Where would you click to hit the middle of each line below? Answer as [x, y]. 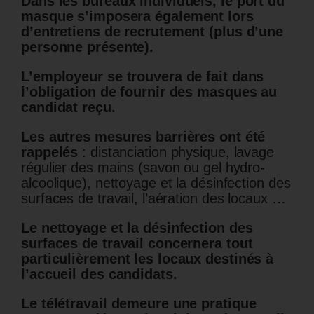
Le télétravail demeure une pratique [139, 303]
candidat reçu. [68, 107]
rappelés [52, 152]
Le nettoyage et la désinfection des [137, 227]
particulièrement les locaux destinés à [148, 258]
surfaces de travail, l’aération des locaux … [153, 198]
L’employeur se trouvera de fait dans [143, 76]
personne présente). [88, 47]
